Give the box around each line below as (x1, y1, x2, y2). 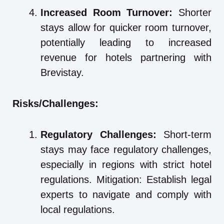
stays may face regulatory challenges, (40, 144, 211, 155)
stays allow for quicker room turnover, (40, 22, 211, 33)
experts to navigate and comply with (40, 189, 211, 200)
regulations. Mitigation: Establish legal (40, 174, 211, 185)
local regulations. (40, 204, 115, 215)
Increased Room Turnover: (40, 7, 173, 18)
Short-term (156, 129, 211, 140)
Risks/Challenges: (12, 98, 98, 109)
